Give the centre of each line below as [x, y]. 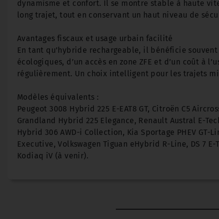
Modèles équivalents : [58, 97]
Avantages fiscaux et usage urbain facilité [95, 38]
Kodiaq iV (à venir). [53, 156]
